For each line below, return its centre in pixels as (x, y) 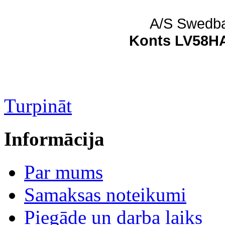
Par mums (64, 172)
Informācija (54, 139)
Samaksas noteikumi (105, 195)
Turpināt (38, 105)
